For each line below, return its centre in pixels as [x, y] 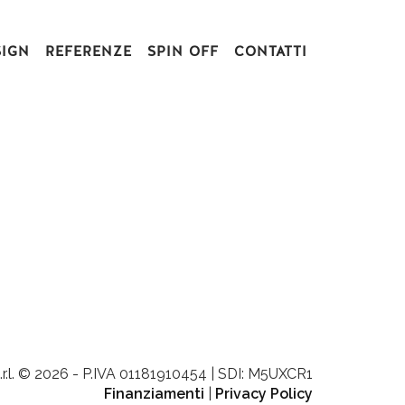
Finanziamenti [154, 394]
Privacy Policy [264, 394]
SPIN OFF [183, 52]
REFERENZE [89, 52]
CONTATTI [271, 52]
